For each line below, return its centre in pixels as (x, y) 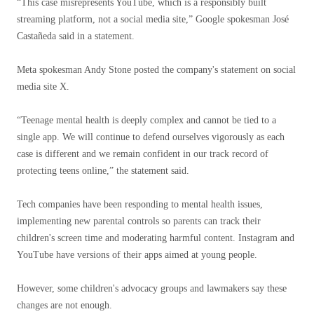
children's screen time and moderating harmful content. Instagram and (156, 238)
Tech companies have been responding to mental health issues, (140, 204)
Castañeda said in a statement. (76, 36)
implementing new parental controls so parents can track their (139, 221)
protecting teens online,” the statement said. (103, 171)
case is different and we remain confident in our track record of (143, 154)
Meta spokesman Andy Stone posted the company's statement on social (156, 70)
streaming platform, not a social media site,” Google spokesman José (153, 19)
